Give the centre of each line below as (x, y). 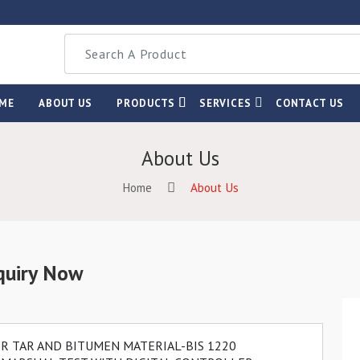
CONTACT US (309, 103)
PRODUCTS (146, 103)
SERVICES (225, 103)
